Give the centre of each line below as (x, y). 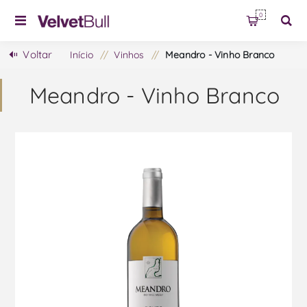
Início (81, 55)
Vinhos (129, 55)
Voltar (38, 54)
